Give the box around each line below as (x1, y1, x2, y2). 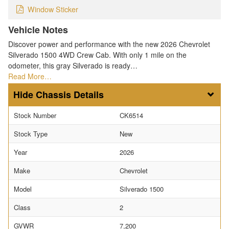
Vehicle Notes (8, 23, 68, 37)
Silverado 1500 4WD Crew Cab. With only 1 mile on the (8, 50, 187, 60)
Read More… (8, 71, 52, 82)
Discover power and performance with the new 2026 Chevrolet (8, 39, 210, 50)
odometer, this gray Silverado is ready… (8, 60, 138, 71)
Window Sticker (28, 4, 78, 15)
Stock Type (14, 129, 48, 139)
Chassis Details (36, 88, 104, 102)
